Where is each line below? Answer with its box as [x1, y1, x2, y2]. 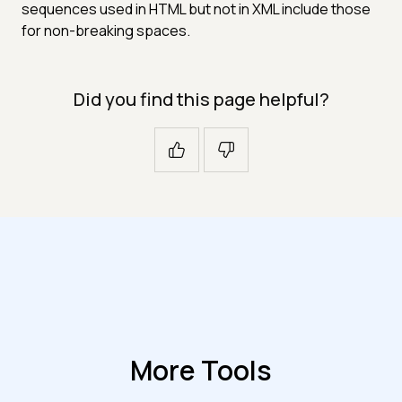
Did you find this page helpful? [73, 86, 329, 111]
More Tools [130, 351, 272, 389]
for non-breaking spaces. [22, 20, 190, 40]
